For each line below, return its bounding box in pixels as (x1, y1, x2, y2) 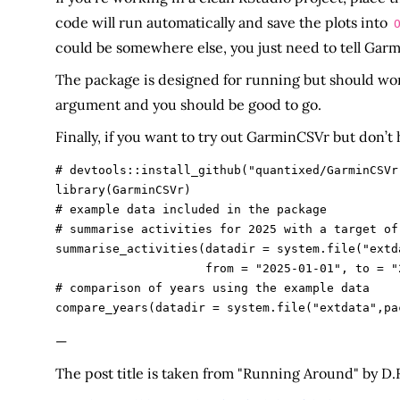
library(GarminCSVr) (54, 182, 191, 196)
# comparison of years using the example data (54, 280, 370, 295)
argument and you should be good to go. (54, 96, 321, 114)
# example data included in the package (54, 202, 327, 216)
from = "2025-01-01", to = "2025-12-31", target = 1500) (54, 261, 205, 275)
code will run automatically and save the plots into (54, 13, 391, 32)
